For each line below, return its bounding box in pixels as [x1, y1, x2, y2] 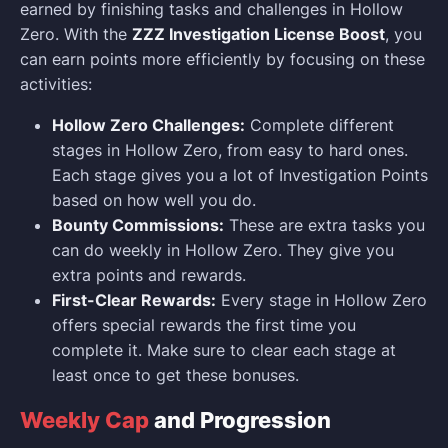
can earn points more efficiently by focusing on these [20, 48, 425, 69]
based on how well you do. [52, 189, 256, 210]
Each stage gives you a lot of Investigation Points [52, 164, 428, 185]
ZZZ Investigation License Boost [132, 23, 385, 44]
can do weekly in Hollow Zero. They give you [52, 239, 394, 260]
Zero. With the [20, 23, 132, 44]
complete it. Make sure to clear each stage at [52, 339, 396, 360]
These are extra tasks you [224, 214, 425, 235]
